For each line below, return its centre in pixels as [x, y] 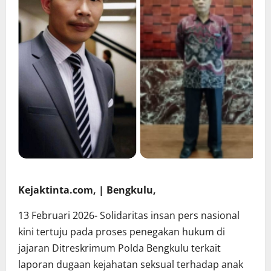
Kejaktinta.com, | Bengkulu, [87, 190]
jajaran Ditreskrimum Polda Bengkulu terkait [119, 248]
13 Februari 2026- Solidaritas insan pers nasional [129, 216]
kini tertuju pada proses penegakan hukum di [122, 232]
